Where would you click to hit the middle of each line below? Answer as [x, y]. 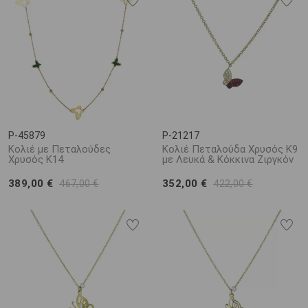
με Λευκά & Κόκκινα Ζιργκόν [228, 159]
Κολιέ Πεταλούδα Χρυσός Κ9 [230, 149]
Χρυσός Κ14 [36, 159]
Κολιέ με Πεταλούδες [59, 149]
